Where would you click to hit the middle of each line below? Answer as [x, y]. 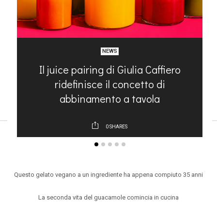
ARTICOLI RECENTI [32, 146]
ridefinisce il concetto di [110, 84]
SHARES [118, 126]
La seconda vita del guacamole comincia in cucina [108, 197]
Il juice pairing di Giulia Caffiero [110, 69]
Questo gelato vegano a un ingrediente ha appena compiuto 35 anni [108, 174]
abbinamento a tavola [110, 98]
